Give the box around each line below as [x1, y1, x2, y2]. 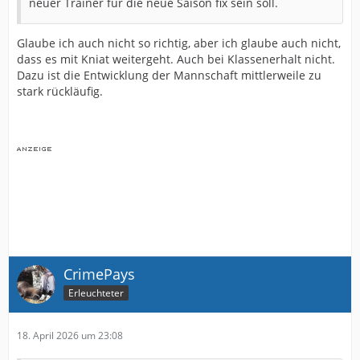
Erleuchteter [68, 285, 124, 300]
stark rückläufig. [17, 84, 103, 99]
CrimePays [63, 264, 135, 284]
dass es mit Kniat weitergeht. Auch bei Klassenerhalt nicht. [17, 51, 335, 67]
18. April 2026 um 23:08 [17, 329, 123, 342]
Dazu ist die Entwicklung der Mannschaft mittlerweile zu [17, 67, 321, 83]
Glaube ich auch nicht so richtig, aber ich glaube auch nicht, [17, 35, 341, 51]
